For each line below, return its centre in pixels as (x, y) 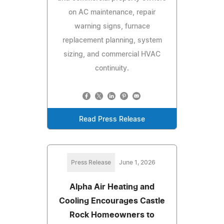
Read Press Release (112, 119)
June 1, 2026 (137, 162)
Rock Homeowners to (112, 215)
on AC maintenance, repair (112, 12)
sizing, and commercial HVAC (112, 54)
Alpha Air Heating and (112, 187)
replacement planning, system (112, 40)
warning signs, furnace (112, 26)
